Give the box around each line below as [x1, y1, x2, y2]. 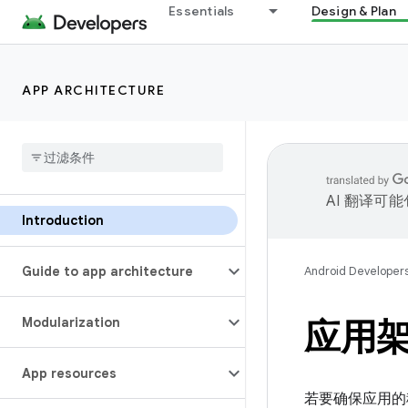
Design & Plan [311, 3, 396, 19]
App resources [22, 365, 117, 382]
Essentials [168, 3, 235, 19]
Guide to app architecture [22, 263, 193, 280]
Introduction [22, 212, 104, 229]
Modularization [22, 314, 120, 331]
